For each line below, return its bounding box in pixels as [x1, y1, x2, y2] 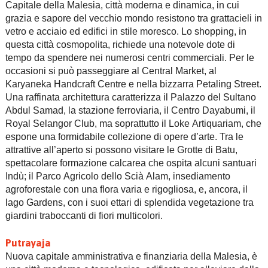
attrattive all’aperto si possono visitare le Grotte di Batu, [5, 144, 237, 155]
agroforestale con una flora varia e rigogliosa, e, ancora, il [5, 184, 248, 194]
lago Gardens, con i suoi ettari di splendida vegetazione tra [5, 197, 254, 208]
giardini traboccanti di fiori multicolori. [5, 210, 163, 221]
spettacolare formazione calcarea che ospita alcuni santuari [5, 157, 257, 168]
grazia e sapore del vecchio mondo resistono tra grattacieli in [5, 13, 262, 23]
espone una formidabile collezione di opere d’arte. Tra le [5, 131, 243, 142]
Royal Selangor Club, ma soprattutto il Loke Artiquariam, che [5, 118, 261, 129]
